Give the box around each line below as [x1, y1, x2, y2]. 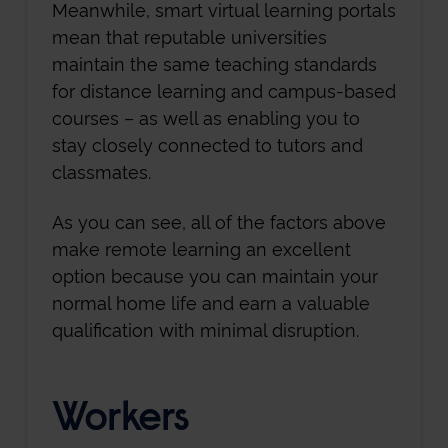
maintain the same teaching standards [51, 53, 377, 75]
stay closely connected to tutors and [51, 134, 363, 156]
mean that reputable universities [51, 26, 327, 48]
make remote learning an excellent [51, 239, 351, 261]
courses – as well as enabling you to [51, 107, 360, 129]
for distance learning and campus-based [51, 80, 396, 102]
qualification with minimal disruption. [51, 320, 359, 342]
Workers [51, 399, 189, 441]
